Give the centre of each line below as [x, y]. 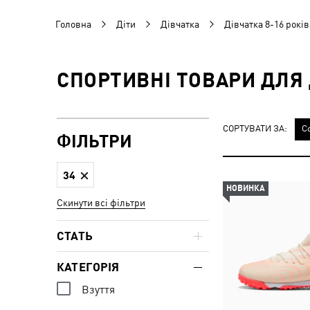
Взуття [98, 289]
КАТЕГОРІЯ [88, 267]
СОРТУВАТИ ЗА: [255, 128]
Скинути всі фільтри [101, 203]
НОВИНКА [246, 188]
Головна [73, 24]
